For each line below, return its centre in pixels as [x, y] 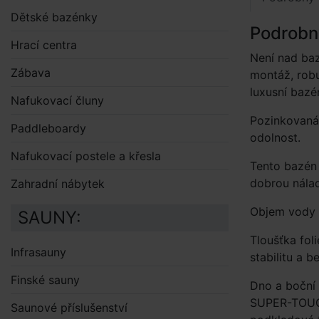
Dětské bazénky [54, 17]
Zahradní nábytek [58, 184]
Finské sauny [45, 280]
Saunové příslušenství [69, 308]
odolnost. [275, 137]
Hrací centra [44, 45]
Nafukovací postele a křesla [86, 156]
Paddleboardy [48, 128]
